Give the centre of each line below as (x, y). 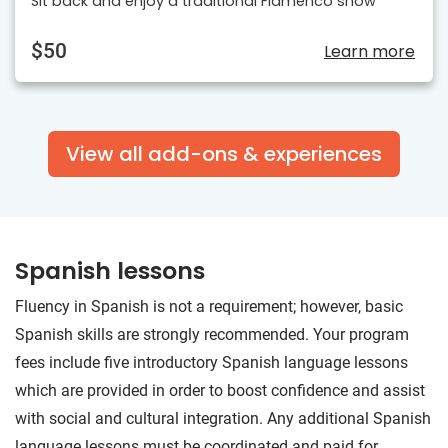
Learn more (369, 51)
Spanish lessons (110, 271)
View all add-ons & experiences (224, 154)
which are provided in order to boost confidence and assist (220, 391)
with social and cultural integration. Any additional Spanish (223, 419)
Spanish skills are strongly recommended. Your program (212, 335)
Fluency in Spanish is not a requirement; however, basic (209, 307)
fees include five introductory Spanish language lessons (211, 363)
